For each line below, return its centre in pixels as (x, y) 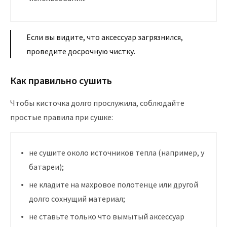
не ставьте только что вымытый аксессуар (107, 217)
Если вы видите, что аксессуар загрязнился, (105, 37)
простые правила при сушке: (62, 117)
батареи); (46, 167)
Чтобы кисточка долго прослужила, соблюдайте (97, 103)
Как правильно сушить (61, 81)
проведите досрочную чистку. (81, 51)
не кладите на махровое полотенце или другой (113, 185)
